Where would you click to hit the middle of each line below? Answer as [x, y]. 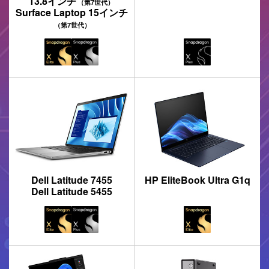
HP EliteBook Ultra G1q [197, 180]
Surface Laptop [52, 13]
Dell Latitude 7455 [71, 180]
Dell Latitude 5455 [71, 191]
